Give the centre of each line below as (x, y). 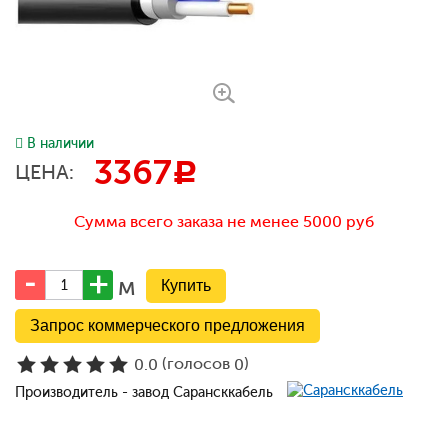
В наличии (60, 143)
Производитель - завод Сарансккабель (146, 392)
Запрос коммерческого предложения (167, 325)
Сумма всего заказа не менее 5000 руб (224, 221)
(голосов (196, 364)
